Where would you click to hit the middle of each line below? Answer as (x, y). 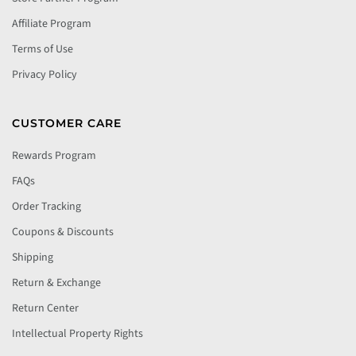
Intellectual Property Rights (77, 334)
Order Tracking (46, 207)
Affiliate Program (52, 24)
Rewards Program (54, 156)
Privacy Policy (44, 75)
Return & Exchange (56, 283)
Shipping (33, 257)
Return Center (45, 308)
